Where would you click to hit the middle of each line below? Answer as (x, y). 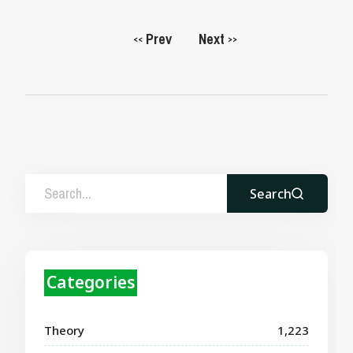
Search (271, 193)
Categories (91, 282)
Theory (65, 330)
